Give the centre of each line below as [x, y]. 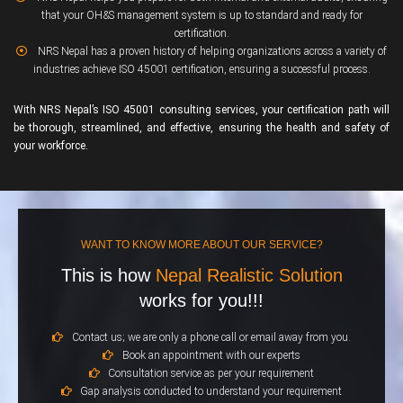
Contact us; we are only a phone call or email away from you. [210, 338]
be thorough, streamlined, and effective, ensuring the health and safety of [201, 128]
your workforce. [51, 146]
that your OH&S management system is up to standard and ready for [201, 16]
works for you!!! [201, 301]
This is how [108, 276]
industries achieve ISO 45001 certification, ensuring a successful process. [201, 70]
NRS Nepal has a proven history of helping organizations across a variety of [210, 52]
